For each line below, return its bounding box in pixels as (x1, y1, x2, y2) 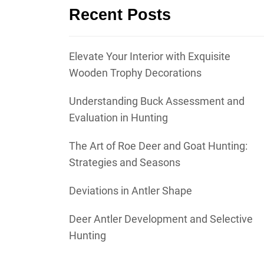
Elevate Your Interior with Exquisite (69, 50, 230, 63)
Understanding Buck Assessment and (69, 95, 245, 108)
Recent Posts (69, 6, 171, 24)
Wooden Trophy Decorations (69, 67, 202, 80)
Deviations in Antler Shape (69, 184, 192, 197)
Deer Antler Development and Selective (69, 213, 253, 226)
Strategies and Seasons (69, 156, 180, 169)
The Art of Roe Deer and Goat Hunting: (69, 140, 247, 153)
